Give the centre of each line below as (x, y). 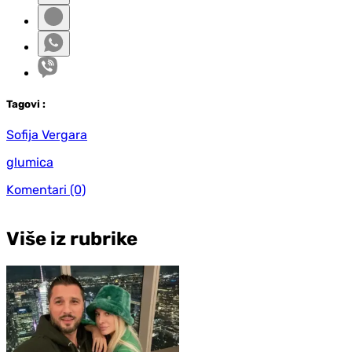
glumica (30, 163)
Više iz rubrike (72, 239)
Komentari (37, 190)
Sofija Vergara (47, 135)
